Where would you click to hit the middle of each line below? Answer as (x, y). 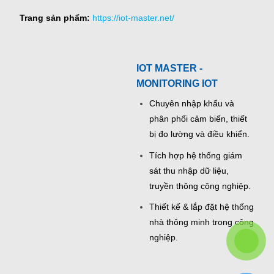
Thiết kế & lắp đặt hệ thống (202, 207)
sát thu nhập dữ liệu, (189, 170)
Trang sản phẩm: (56, 17)
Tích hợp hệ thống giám (196, 155)
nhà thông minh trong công (202, 222)
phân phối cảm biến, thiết (198, 118)
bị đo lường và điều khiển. (199, 134)
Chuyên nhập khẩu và (192, 103)
